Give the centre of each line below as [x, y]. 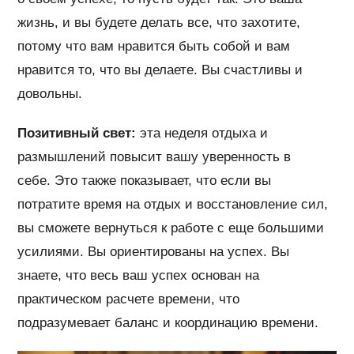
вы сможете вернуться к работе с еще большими [171, 228]
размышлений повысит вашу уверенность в [154, 156]
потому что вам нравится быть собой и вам [154, 46]
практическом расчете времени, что [129, 299]
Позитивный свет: [77, 133]
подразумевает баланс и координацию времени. [168, 322]
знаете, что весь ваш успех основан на [139, 275]
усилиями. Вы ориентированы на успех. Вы [154, 251]
